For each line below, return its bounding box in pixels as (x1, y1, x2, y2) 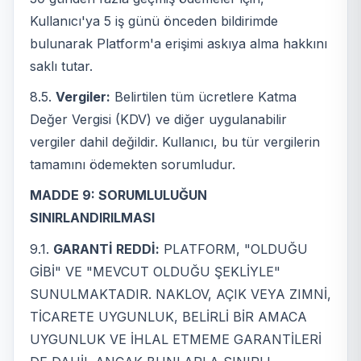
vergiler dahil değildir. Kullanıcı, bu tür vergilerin (30, 134, 320, 151)
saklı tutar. (30, 57, 93, 74)
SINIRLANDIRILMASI (30, 210, 155, 226)
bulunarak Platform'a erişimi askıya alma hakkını (30, 35, 327, 52)
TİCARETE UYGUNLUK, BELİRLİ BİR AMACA (30, 308, 307, 325)
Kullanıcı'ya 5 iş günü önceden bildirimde (30, 12, 278, 29)
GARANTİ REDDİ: (53, 240, 160, 257)
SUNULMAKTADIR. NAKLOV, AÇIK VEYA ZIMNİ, (30, 285, 331, 302)
